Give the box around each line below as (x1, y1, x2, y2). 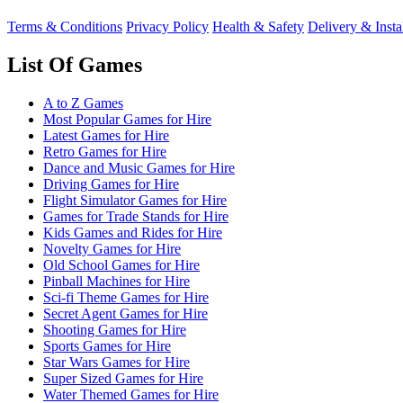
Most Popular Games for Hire (43, 112, 211, 128)
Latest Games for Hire (43, 128, 169, 144)
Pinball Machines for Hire (43, 273, 190, 290)
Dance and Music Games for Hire (43, 160, 235, 176)
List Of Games (7, 53, 142, 77)
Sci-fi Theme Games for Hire (43, 290, 209, 306)
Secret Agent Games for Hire (43, 306, 208, 322)
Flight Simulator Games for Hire (43, 193, 227, 209)
